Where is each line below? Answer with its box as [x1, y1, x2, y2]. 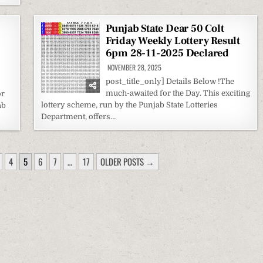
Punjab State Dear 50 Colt [105, 22, 224, 35]
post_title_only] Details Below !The [105, 77, 234, 86]
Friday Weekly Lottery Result [105, 34, 241, 48]
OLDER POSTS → [100, 155, 155, 168]
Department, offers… [41, 112, 116, 121]
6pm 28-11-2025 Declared [105, 46, 230, 60]
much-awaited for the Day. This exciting [105, 89, 250, 97]
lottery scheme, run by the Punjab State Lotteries [41, 100, 218, 109]
